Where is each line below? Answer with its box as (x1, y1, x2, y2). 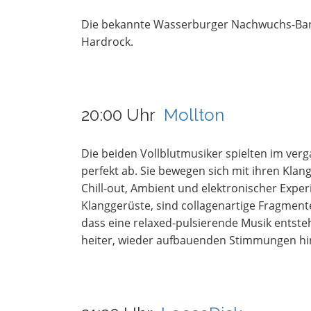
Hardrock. (81, 34, 133, 49)
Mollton (164, 105, 224, 125)
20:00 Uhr (81, 105, 164, 125)
